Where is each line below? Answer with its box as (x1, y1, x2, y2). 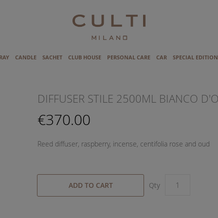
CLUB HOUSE (68, 54, 101, 61)
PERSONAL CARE (107, 54, 150, 61)
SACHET (42, 54, 62, 61)
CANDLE (15, 54, 36, 61)
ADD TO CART (68, 181, 113, 190)
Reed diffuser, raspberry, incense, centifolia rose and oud (37, 139, 210, 148)
